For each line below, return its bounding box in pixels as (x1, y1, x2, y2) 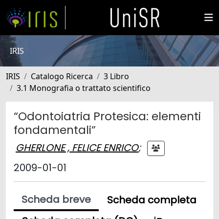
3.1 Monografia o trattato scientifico (17, 83, 151, 93)
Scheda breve (22, 193, 91, 206)
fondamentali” (14, 122, 96, 138)
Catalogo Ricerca (31, 71, 93, 82)
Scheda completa (107, 193, 197, 207)
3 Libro (104, 71, 129, 82)
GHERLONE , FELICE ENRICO (16, 140, 138, 154)
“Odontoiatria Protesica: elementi (14, 108, 201, 124)
